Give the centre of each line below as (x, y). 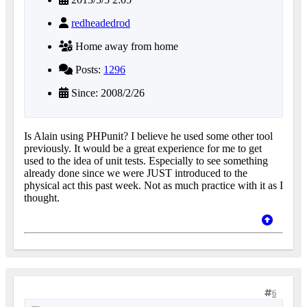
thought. (42, 197)
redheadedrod (101, 23)
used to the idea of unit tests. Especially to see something (146, 160)
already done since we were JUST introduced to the (136, 173)
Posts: (88, 69)
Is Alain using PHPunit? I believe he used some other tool (148, 136)
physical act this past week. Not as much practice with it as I (153, 185)
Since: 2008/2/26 (107, 93)
